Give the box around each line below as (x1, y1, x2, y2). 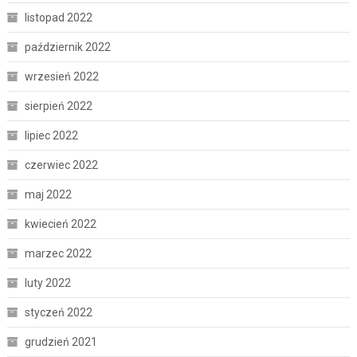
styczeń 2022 (24, 305, 92, 319)
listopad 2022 (24, 10, 92, 24)
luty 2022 (24, 276, 71, 289)
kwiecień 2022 (24, 217, 96, 230)
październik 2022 (24, 40, 111, 53)
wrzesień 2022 (24, 69, 99, 83)
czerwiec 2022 (24, 158, 98, 171)
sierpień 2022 (24, 99, 92, 112)
